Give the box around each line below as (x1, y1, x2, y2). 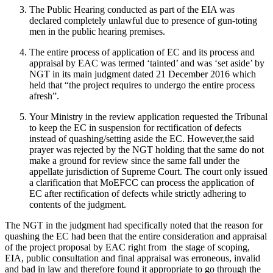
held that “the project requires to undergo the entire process (29, 80, 255, 91)
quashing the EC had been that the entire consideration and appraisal (5, 231, 267, 242)
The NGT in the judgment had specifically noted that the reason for (5, 220, 263, 231)
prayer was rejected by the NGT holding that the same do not (29, 144, 264, 155)
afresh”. (29, 91, 59, 102)
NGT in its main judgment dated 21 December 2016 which (29, 69, 256, 80)
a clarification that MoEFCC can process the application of (29, 177, 254, 188)
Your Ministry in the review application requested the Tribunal (29, 112, 268, 122)
